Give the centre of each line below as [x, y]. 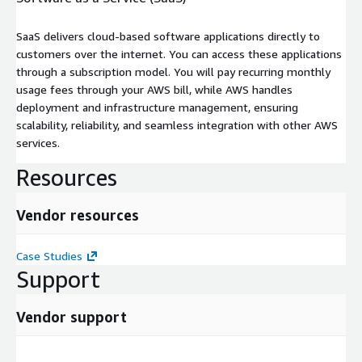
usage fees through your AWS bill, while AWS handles [154, 89]
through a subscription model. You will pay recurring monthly [173, 71]
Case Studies [49, 255]
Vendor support [72, 316]
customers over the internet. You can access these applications [179, 53]
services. [38, 142]
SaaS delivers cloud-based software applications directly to [168, 36]
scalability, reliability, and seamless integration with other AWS [177, 124]
